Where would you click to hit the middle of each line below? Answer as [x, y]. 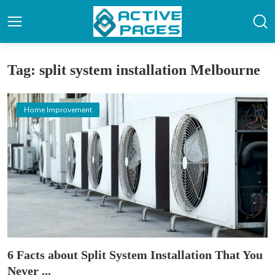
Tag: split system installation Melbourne [134, 70]
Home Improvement [58, 110]
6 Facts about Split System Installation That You [135, 254]
